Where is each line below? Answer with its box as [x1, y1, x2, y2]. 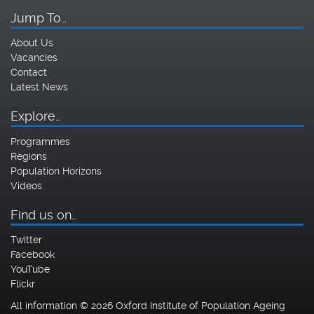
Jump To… [11, 10, 67, 25]
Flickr [11, 278, 35, 289]
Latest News [11, 81, 68, 93]
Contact [11, 67, 47, 78]
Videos [11, 179, 42, 191]
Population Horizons [11, 165, 102, 177]
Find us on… [11, 207, 77, 222]
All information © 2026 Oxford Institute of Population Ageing [11, 299, 285, 311]
